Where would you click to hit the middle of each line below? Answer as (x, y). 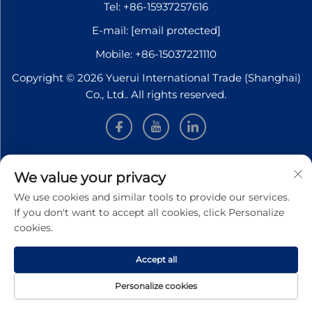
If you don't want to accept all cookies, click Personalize (149, 212)
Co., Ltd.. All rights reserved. (156, 95)
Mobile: (115, 54)
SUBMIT (149, 277)
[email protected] (175, 31)
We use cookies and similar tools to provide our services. (152, 197)
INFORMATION (156, 169)
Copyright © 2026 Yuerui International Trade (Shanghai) (156, 78)
